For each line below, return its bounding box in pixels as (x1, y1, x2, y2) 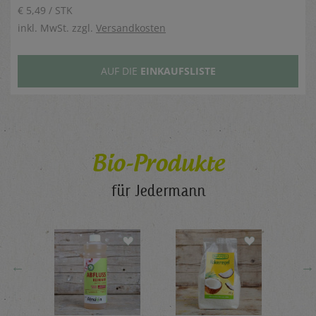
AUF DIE (100, 63, 140, 78)
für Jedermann (111, 180, 205, 200)
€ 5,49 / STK (18, 3, 73, 17)
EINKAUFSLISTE (140, 63, 216, 78)
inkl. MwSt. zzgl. (18, 20, 96, 35)
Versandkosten (96, 20, 166, 35)
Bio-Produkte (92, 148, 224, 178)
